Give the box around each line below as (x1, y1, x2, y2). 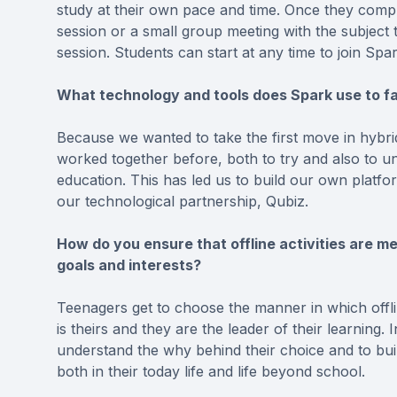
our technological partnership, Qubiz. (57, 192, 308, 211)
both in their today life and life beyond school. (57, 362, 365, 381)
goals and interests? (57, 256, 201, 275)
